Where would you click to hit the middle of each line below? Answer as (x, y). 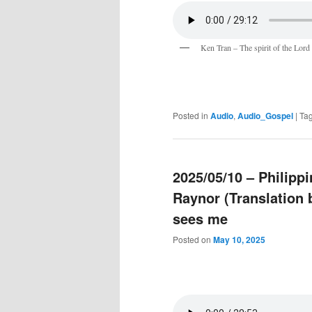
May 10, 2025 (239, 240)
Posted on (193, 240)
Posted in (190, 115)
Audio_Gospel (265, 115)
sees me (200, 219)
